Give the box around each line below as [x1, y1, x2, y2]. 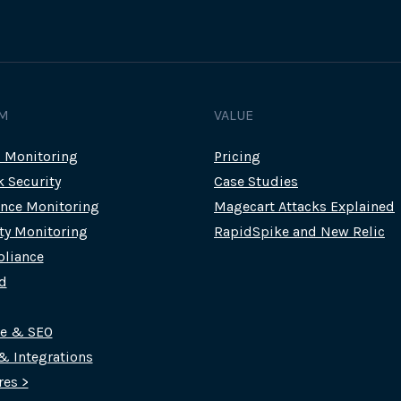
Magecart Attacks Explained [214, 198, 395, 216]
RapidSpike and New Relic [214, 223, 385, 241]
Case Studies [214, 173, 298, 191]
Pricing [214, 148, 260, 166]
